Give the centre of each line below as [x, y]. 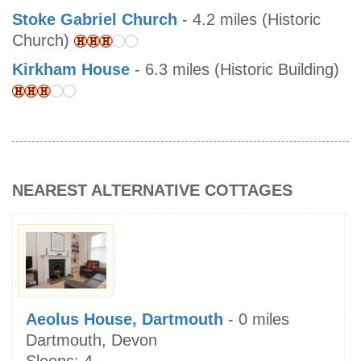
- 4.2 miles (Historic [249, 20]
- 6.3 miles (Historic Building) [234, 70]
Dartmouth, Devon [91, 340]
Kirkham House [71, 70]
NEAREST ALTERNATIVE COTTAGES [152, 191]
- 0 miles [256, 320]
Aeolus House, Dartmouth [124, 320]
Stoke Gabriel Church [95, 20]
